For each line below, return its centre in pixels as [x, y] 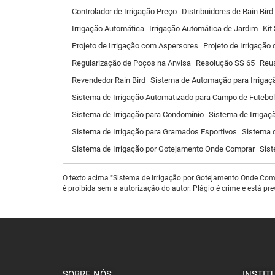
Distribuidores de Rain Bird [227, 11]
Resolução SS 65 [225, 63]
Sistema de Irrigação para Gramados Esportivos [154, 132]
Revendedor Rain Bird [109, 80]
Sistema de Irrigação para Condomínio [138, 114]
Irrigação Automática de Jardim [203, 29]
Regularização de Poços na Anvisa [131, 63]
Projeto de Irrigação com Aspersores [135, 46]
